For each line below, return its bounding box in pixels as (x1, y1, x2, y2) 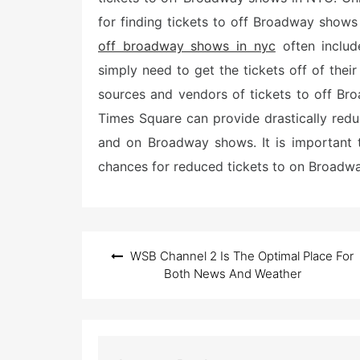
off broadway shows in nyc (98, 38, 276, 54)
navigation (81, 257, 169, 278)
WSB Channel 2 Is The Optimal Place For (130, 248, 354, 264)
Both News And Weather (163, 266, 301, 281)
